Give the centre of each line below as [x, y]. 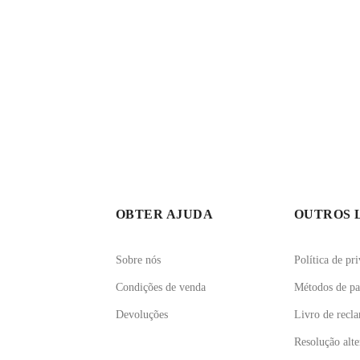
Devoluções [142, 314]
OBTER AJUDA [165, 214]
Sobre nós [138, 260]
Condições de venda [161, 287]
